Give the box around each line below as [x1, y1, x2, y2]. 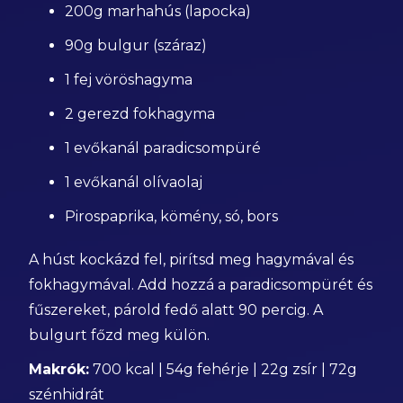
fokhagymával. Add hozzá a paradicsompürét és [29, 276, 373, 293]
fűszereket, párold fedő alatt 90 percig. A [29, 301, 324, 318]
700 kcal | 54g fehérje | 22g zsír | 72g [89, 361, 358, 378]
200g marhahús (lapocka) [65, 3, 252, 20]
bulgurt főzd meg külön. [29, 327, 210, 344]
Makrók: [29, 361, 90, 378]
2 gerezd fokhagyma [65, 105, 216, 122]
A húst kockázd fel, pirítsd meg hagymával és [29, 251, 354, 268]
